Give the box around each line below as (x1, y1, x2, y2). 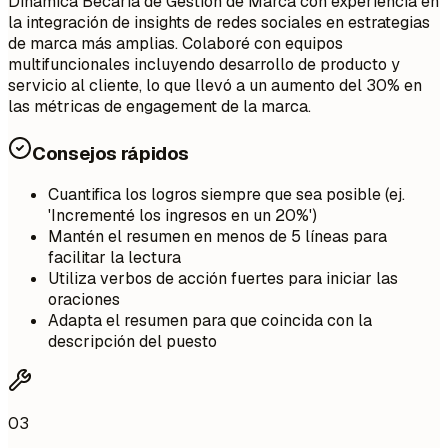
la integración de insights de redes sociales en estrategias (8, 12, 430, 33)
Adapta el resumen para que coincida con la (48, 310, 372, 332)
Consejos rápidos (32, 140, 190, 166)
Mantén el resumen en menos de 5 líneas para (48, 226, 387, 248)
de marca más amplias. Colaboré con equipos (8, 33, 343, 54)
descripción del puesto (48, 331, 217, 353)
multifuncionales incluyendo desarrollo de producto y (8, 54, 400, 75)
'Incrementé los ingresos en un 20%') (48, 205, 317, 227)
